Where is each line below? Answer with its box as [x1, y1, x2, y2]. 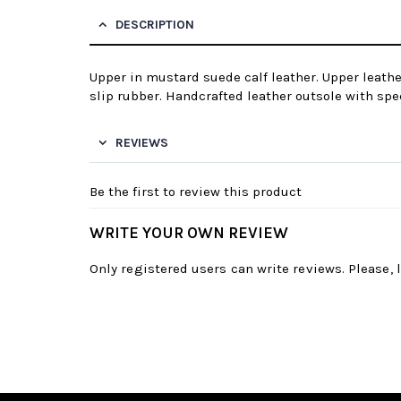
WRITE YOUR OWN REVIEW [90, 223, 288, 243]
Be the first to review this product [90, 183, 302, 200]
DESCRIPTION [115, 17, 194, 33]
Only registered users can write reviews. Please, [90, 260, 397, 277]
